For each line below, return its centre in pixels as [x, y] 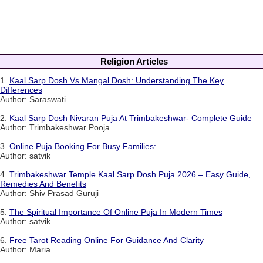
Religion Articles [134, 61]
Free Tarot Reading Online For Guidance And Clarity [107, 240]
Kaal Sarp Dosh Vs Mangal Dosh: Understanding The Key [117, 80]
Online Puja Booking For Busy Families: [83, 146]
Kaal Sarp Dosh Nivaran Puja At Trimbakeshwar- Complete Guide [131, 118]
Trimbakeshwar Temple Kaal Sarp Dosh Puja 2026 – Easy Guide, [130, 174]
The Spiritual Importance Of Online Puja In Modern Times [116, 212]
